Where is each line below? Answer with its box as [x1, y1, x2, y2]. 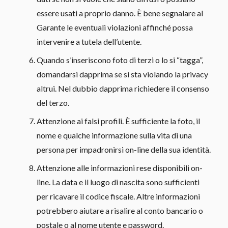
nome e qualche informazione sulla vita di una [37, 130, 192, 140]
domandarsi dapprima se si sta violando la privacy [37, 69, 208, 79]
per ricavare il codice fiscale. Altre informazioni [37, 191, 200, 201]
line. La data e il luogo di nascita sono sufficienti [37, 177, 199, 187]
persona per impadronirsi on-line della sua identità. [37, 144, 211, 154]
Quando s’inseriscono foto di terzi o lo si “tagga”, [37, 54, 203, 65]
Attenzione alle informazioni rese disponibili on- [37, 162, 203, 173]
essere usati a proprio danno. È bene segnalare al [37, 8, 203, 18]
